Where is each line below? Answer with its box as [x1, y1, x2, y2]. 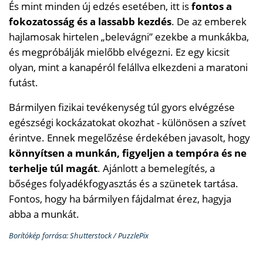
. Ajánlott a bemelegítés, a [97, 161, 215, 175]
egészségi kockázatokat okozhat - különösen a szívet [9, 115, 246, 129]
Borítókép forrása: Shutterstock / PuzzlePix [9, 230, 149, 241]
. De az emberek [171, 14, 247, 28]
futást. [9, 75, 38, 89]
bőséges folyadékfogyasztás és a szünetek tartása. [9, 176, 238, 190]
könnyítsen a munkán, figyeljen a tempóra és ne [9, 146, 247, 160]
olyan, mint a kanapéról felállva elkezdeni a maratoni [9, 60, 248, 74]
